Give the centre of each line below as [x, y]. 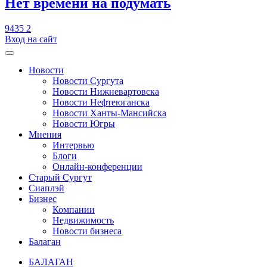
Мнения [45, 134]
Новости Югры [84, 123]
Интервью [73, 145]
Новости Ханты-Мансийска [109, 113]
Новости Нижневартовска [106, 91]
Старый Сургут [60, 177]
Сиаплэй [46, 188]
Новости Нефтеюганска [101, 102]
